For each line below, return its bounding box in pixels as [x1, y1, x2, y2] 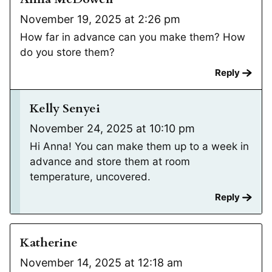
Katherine [20, 234, 78, 251]
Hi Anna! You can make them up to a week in [30, 140, 249, 153]
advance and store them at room [30, 155, 190, 168]
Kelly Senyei [30, 100, 100, 117]
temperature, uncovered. [30, 171, 151, 183]
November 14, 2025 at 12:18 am [20, 256, 183, 270]
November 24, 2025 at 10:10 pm [30, 122, 195, 135]
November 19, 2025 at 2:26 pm [20, 13, 180, 26]
